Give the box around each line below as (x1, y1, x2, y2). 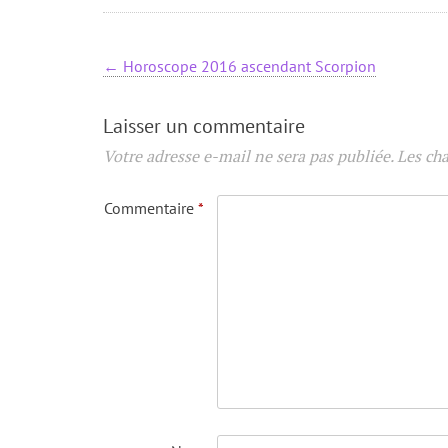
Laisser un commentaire (103, 113, 305, 140)
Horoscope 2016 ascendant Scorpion (119, 56, 376, 77)
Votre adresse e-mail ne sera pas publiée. (103, 145, 393, 168)
